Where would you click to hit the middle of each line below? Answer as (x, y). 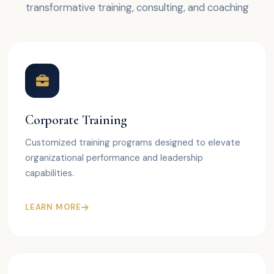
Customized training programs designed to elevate (133, 143)
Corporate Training (76, 120)
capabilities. (50, 173)
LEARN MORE (53, 207)
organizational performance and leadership (114, 158)
